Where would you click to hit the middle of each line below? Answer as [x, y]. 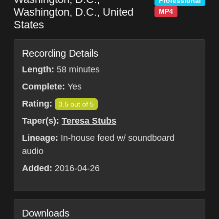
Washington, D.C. [55, 12]
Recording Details [60, 54]
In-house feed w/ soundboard [116, 138]
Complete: [44, 87]
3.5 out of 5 [76, 104]
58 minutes [77, 70]
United [118, 12]
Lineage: [40, 138]
